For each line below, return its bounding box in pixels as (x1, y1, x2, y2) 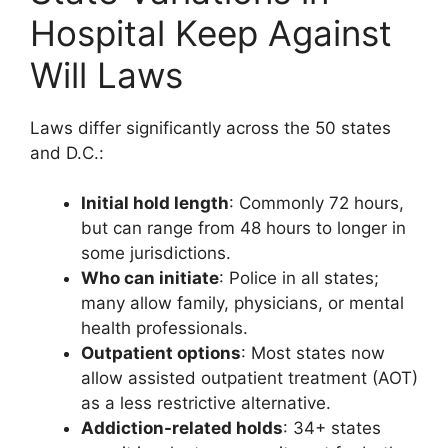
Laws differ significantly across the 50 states (30, 117, 391, 138)
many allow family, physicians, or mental (81, 293, 404, 313)
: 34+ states (283, 418, 381, 438)
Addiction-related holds (81, 418, 283, 438)
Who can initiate (81, 268, 219, 288)
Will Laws (30, 53, 183, 96)
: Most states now (241, 343, 385, 363)
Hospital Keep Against (30, 11, 392, 54)
